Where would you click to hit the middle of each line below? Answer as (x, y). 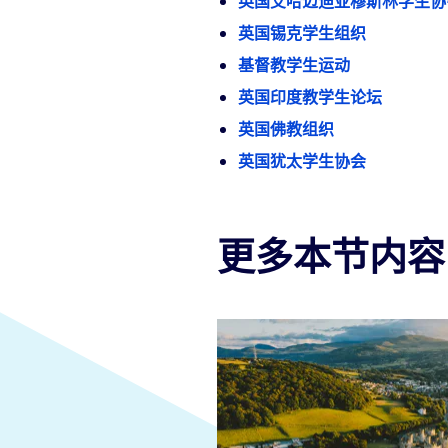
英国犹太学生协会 (302, 161)
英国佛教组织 (286, 129)
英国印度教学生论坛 (310, 97)
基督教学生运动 (294, 65)
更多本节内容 (330, 255)
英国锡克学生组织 (302, 33)
